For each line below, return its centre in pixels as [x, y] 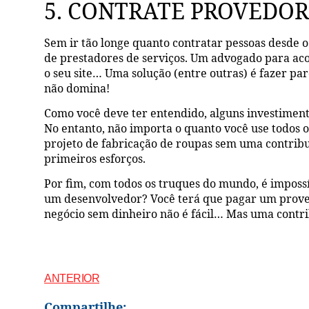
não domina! [77, 88]
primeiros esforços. [95, 159]
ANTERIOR [72, 279]
